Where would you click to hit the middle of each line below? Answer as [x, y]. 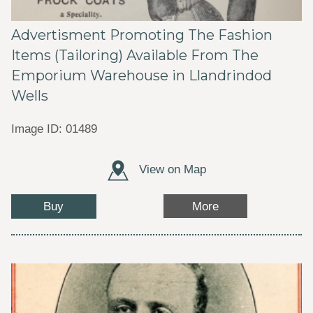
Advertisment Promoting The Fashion [141, 35]
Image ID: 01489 [54, 128]
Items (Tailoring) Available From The [134, 55]
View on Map [170, 169]
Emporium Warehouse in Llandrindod [141, 75]
